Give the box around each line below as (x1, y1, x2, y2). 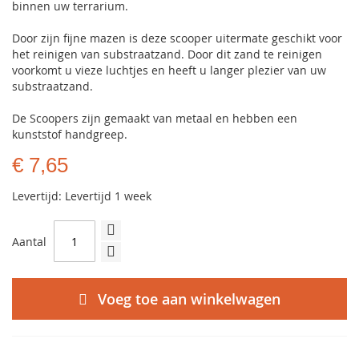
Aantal (12, 233, 46, 249)
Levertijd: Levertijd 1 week (12, 188, 151, 204)
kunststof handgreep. (12, 127, 127, 142)
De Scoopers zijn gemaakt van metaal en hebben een (12, 111, 297, 126)
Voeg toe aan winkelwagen (98, 289, 280, 309)
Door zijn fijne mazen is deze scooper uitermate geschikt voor (12, 30, 342, 46)
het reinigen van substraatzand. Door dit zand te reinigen (12, 46, 322, 62)
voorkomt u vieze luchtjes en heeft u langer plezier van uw (12, 63, 326, 78)
